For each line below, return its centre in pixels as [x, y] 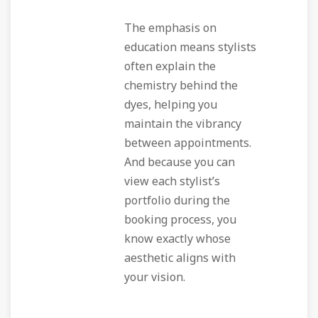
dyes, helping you [171, 105]
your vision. [155, 278]
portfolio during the [177, 201]
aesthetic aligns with [180, 258]
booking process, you [180, 220]
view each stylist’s [172, 182]
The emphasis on [170, 28]
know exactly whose [177, 239]
